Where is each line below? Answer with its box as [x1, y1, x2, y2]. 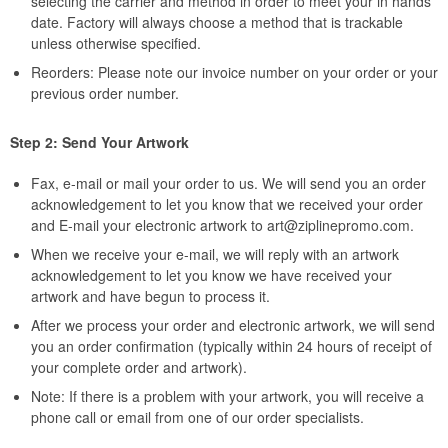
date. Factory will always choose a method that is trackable [31, 12, 403, 32]
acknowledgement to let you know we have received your [31, 265, 392, 285]
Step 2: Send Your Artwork [10, 132, 189, 152]
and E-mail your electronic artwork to [31, 215, 267, 235]
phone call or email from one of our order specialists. [31, 407, 364, 427]
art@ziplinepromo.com [267, 215, 410, 235]
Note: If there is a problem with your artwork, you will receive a [31, 386, 424, 406]
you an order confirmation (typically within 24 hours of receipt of [31, 336, 432, 356]
